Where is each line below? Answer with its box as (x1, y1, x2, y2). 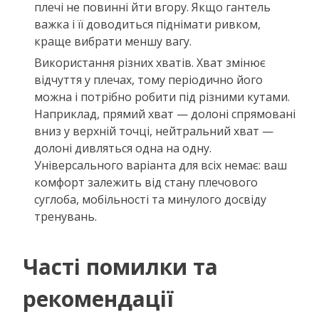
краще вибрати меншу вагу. (34, 33, 192, 49)
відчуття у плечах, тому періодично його (34, 71, 263, 88)
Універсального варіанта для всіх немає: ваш (34, 157, 287, 173)
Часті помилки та (23, 251, 218, 281)
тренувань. (34, 208, 97, 224)
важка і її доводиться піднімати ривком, (34, 16, 261, 32)
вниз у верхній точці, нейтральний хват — (34, 122, 273, 139)
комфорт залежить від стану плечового (34, 174, 258, 190)
